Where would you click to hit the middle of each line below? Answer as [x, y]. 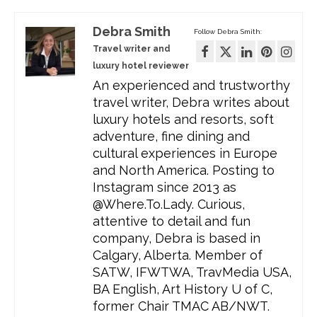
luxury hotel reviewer [141, 65]
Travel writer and [132, 48]
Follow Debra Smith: [228, 31]
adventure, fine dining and [171, 136]
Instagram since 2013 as [165, 187]
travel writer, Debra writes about [191, 102]
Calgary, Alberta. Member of [178, 255]
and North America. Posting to [184, 170]
